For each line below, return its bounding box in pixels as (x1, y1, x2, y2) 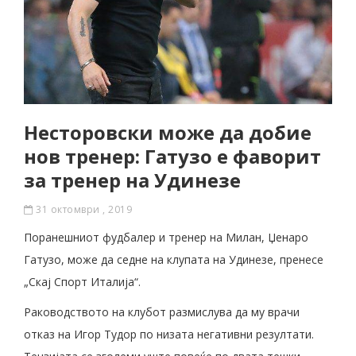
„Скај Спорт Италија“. (24, 274, 141, 290)
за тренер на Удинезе (24, 167, 241, 194)
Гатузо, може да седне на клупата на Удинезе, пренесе (24, 252, 323, 268)
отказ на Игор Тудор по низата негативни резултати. (24, 327, 314, 342)
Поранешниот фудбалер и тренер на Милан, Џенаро (24, 230, 308, 246)
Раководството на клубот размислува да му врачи (24, 304, 300, 320)
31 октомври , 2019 (33, 203, 132, 217)
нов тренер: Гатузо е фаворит (24, 143, 321, 170)
